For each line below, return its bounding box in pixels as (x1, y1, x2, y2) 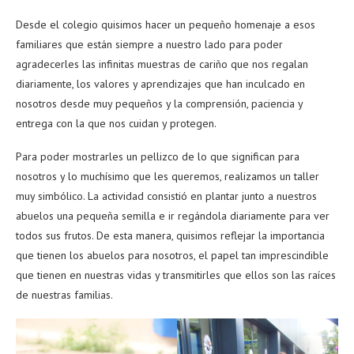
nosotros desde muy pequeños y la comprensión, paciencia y (16, 96, 303, 111)
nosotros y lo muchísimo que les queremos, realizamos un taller (16, 169, 319, 184)
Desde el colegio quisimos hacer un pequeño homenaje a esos (16, 17, 315, 32)
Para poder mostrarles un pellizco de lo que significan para (16, 149, 299, 164)
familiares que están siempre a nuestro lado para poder (16, 37, 283, 52)
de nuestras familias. (16, 288, 115, 303)
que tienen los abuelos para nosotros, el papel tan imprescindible (16, 248, 329, 263)
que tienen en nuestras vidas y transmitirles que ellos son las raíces (16, 268, 336, 283)
